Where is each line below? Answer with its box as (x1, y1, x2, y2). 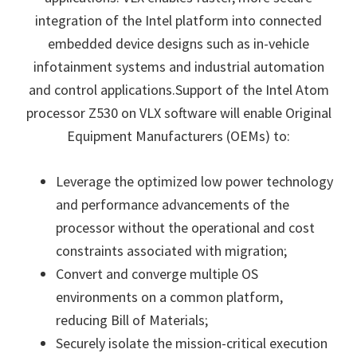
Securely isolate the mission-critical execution (56, 334, 328, 352)
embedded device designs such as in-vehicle (48, 34, 309, 53)
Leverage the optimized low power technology (56, 172, 333, 190)
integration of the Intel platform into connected (35, 11, 322, 29)
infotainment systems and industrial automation (33, 57, 324, 76)
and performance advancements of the (56, 195, 289, 214)
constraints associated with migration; (56, 241, 287, 260)
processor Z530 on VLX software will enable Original (25, 104, 331, 122)
